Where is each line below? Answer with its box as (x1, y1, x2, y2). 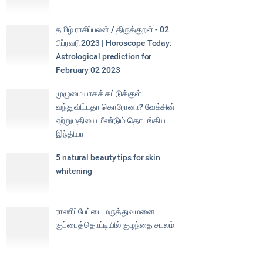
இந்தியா (56, 129, 84, 139)
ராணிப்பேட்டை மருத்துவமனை (56, 207, 155, 216)
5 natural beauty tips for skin (56, 153, 160, 162)
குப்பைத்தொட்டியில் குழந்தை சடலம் (56, 220, 175, 230)
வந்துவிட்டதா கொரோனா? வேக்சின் (56, 102, 176, 112)
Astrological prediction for (56, 52, 152, 61)
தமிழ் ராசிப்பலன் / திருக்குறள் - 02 (56, 25, 169, 34)
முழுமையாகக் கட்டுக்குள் (56, 89, 141, 98)
